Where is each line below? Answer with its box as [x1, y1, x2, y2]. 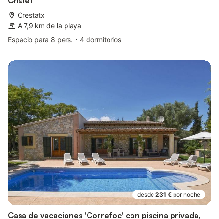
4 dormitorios [80, 35, 122, 44]
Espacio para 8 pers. [8, 35, 73, 44]
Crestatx [18, 11, 45, 20]
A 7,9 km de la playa [18, 22, 82, 30]
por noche [173, 191, 200, 198]
